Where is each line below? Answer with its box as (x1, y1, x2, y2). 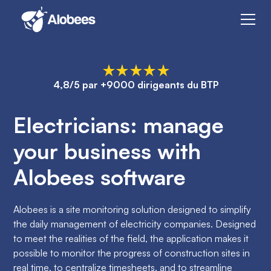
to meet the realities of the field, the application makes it (13, 232, 249, 244)
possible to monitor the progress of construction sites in (13, 246, 250, 259)
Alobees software (13, 163, 186, 191)
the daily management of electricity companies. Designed (13, 217, 256, 230)
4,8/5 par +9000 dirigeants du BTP (53, 79, 218, 91)
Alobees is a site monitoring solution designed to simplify (13, 203, 252, 215)
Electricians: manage (13, 111, 224, 139)
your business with (13, 137, 201, 165)
